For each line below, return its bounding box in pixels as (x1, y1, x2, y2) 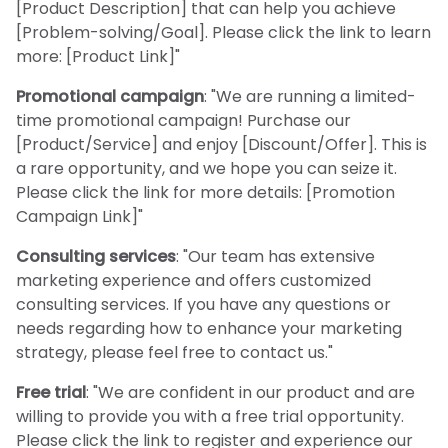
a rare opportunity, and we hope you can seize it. (16, 156, 397, 180)
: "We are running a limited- (204, 84, 416, 108)
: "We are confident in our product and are (86, 380, 415, 404)
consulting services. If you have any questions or (16, 292, 391, 316)
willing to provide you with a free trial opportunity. (16, 404, 404, 428)
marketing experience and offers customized (16, 268, 371, 292)
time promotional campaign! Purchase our (16, 108, 351, 132)
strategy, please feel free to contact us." (16, 340, 333, 364)
